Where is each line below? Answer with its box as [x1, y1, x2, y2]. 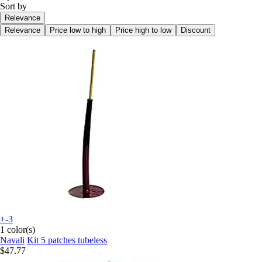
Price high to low [115, 25, 171, 35]
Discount [181, 25, 211, 35]
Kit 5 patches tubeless [27, 235, 107, 245]
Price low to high [50, 25, 106, 35]
